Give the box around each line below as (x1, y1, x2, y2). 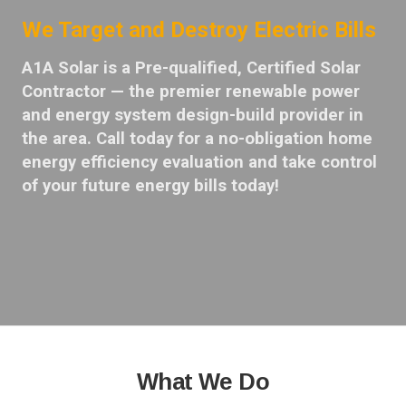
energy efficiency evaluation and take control (22, 152, 377, 172)
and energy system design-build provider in (22, 105, 363, 125)
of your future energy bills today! (22, 176, 279, 196)
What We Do (137, 369, 269, 394)
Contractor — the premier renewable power (22, 82, 360, 101)
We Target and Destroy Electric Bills (22, 17, 376, 43)
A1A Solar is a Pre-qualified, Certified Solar (22, 58, 361, 78)
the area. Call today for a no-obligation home (22, 129, 372, 149)
